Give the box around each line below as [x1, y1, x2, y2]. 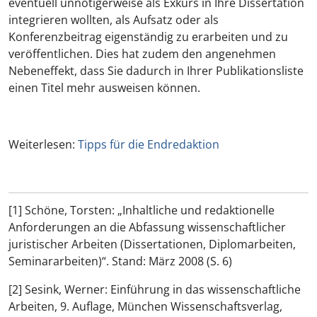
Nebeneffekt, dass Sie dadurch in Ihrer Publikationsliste [8, 63, 304, 79]
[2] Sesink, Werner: [8, 282, 110, 297]
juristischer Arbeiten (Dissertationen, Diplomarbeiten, [8, 236, 296, 252]
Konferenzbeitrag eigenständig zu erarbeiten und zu [8, 29, 288, 45]
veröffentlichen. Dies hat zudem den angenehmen [8, 46, 276, 62]
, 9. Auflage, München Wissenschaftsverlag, [54, 299, 282, 314]
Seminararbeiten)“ [8, 253, 106, 269]
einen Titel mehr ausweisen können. [8, 80, 200, 96]
